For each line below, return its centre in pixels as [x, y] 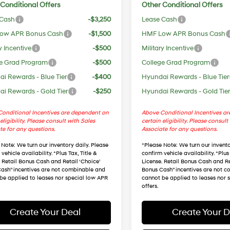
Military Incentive [168, 48]
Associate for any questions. [180, 129]
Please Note [160, 145]
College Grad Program [176, 62]
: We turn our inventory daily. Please [61, 145]
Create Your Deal [45, 212]
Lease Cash [160, 19]
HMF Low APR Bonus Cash [184, 34]
